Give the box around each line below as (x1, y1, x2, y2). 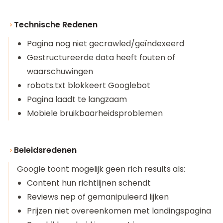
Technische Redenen (14, 19, 98, 30)
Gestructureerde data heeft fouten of (27, 52, 175, 63)
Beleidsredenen (14, 144, 77, 156)
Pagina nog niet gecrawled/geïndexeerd (27, 38, 184, 49)
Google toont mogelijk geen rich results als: (17, 163, 185, 175)
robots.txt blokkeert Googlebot (27, 80, 150, 91)
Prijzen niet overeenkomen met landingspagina (27, 205, 211, 217)
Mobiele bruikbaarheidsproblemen (27, 108, 163, 119)
